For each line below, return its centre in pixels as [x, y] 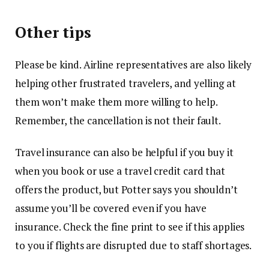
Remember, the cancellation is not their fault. [118, 121]
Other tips [53, 32]
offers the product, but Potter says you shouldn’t [126, 190]
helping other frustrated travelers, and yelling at [125, 83]
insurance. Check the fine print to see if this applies [130, 227]
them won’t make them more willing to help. [116, 102]
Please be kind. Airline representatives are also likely [134, 65]
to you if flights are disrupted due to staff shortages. [134, 246]
